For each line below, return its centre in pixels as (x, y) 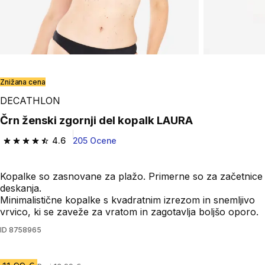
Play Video (36, 75)
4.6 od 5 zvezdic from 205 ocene (77, 146)
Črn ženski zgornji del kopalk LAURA (101, 121)
